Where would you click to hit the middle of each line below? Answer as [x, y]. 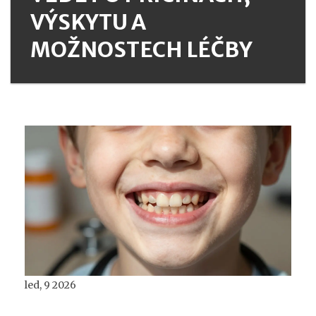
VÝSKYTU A [88, 22]
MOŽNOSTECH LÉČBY [141, 49]
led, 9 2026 [50, 285]
